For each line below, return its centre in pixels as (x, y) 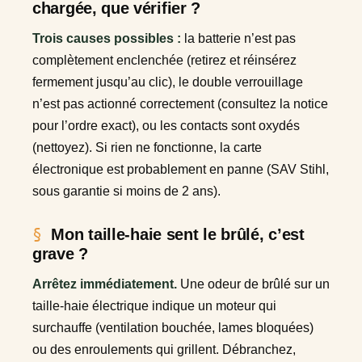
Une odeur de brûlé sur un (253, 284)
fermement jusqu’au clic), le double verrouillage (168, 82)
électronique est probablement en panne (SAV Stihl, (181, 170)
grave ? (60, 254)
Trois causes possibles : (107, 39)
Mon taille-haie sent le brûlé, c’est (178, 235)
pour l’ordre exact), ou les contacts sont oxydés (166, 126)
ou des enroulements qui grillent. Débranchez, (164, 350)
